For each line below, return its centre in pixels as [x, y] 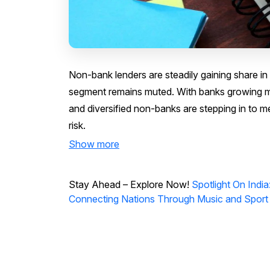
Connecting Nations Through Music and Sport [168, 199]
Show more [94, 144]
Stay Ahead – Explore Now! [130, 184]
